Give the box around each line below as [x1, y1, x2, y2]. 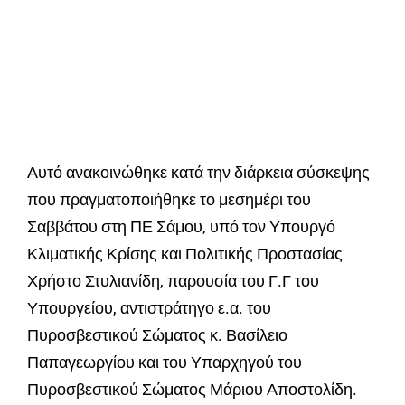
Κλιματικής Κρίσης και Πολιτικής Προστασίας [27, 244, 343, 264]
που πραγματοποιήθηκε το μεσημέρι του [27, 190, 311, 210]
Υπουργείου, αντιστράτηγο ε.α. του [27, 298, 271, 318]
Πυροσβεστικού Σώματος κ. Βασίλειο [27, 325, 287, 345]
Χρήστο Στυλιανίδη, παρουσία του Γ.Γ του [27, 271, 319, 291]
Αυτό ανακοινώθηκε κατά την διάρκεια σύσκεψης [27, 163, 370, 183]
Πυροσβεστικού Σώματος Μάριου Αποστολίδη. [27, 380, 357, 400]
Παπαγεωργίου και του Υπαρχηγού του [27, 353, 302, 372]
